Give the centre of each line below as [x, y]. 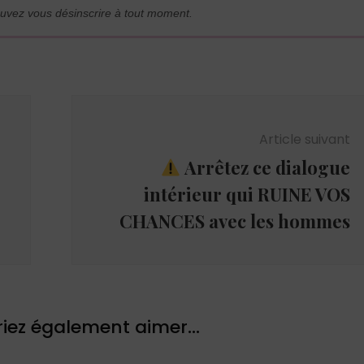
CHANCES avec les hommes [234, 221]
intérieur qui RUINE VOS [247, 194]
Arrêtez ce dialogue [265, 167]
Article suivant [304, 139]
